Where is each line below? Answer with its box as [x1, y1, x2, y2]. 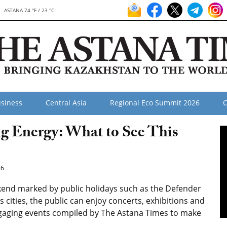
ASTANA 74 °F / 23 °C [4, 7, 54, 14]
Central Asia [46, 98, 87, 107]
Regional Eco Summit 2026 [110, 98, 200, 107]
